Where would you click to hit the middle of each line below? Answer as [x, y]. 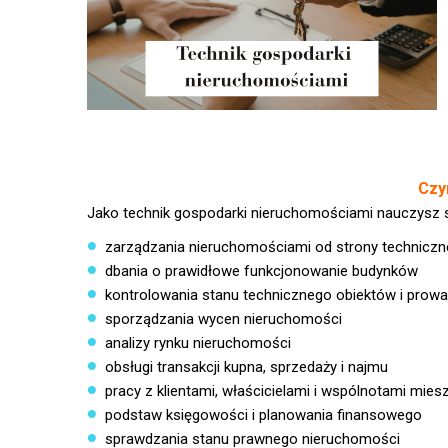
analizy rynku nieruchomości [197, 343]
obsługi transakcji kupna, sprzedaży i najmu [246, 367]
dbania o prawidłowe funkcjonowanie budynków [261, 271]
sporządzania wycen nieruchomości [223, 319]
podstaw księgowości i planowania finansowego [263, 415]
